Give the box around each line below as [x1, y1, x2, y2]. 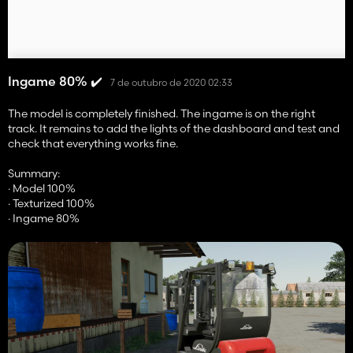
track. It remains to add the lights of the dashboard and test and [8, 121, 340, 136]
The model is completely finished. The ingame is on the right [8, 106, 315, 121]
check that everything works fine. [8, 136, 178, 151]
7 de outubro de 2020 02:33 [110, 76, 232, 88]
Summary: [8, 166, 60, 181]
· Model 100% [8, 181, 76, 196]
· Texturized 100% [8, 196, 95, 211]
